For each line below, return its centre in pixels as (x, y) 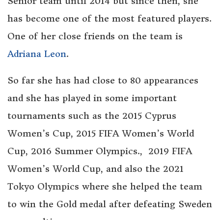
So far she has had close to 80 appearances (103, 80)
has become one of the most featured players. (110, 18)
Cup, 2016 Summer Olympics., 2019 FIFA (100, 151)
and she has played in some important (92, 98)
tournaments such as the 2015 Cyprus (92, 115)
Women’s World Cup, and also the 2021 (96, 168)
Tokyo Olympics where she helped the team (105, 186)
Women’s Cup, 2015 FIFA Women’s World (101, 133)
